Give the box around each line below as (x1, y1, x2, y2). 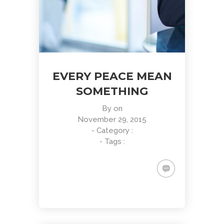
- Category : (91, 126, 133, 135)
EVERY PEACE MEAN (52, 69, 172, 83)
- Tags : (99, 137, 125, 146)
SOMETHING (76, 84, 148, 98)
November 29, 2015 (77, 115, 146, 124)
